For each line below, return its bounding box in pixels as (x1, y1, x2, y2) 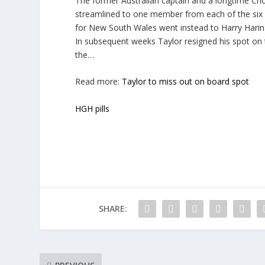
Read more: (75, 76, 122, 88)
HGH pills (75, 102, 110, 114)
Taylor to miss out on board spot (122, 76, 250, 88)
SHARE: (98, 203, 127, 215)
